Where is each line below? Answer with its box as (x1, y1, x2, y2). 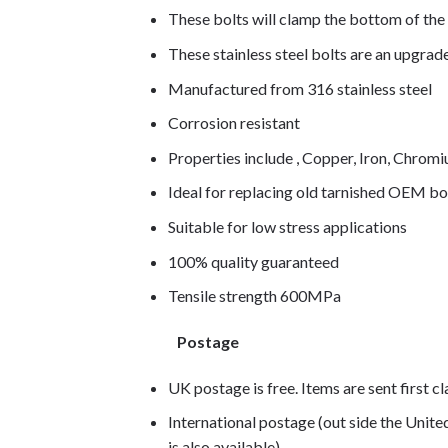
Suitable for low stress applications (167, 217, 407, 236)
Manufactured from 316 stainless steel (167, 78, 432, 98)
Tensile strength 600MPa (167, 286, 341, 306)
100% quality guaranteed (167, 251, 339, 271)
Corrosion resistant (167, 113, 300, 133)
